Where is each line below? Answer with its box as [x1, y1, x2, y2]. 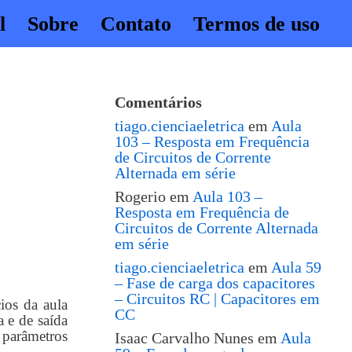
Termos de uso [193, 13, 320, 35]
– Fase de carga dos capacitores [115, 274, 315, 291]
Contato [101, 13, 171, 35]
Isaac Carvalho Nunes [115, 329, 254, 346]
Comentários [115, 93, 202, 111]
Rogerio [115, 188, 166, 205]
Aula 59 [271, 258, 321, 276]
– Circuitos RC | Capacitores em [115, 290, 320, 307]
